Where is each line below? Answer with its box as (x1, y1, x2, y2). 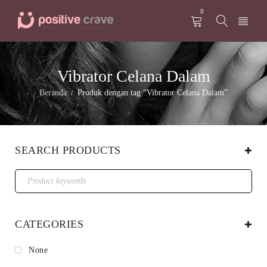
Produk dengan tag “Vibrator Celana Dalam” (77, 88, 228, 97)
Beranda (39, 88, 67, 97)
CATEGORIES (15, 218, 83, 230)
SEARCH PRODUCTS (15, 144, 121, 156)
